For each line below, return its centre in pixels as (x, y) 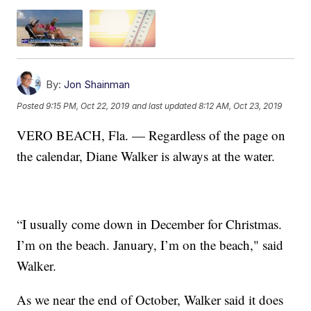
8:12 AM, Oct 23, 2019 (241, 106)
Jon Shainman (97, 84)
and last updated (165, 106)
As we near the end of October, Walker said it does (150, 299)
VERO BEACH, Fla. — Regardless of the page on (151, 135)
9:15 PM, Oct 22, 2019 (88, 106)
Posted (32, 106)
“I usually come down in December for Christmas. (150, 224)
